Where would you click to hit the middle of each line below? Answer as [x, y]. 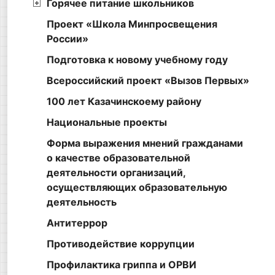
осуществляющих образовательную [137, 188]
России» [68, 39]
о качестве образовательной [118, 158]
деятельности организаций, [116, 173]
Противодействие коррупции [121, 244]
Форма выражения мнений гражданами [145, 143]
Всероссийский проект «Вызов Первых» [148, 81]
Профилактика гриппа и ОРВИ [122, 265]
